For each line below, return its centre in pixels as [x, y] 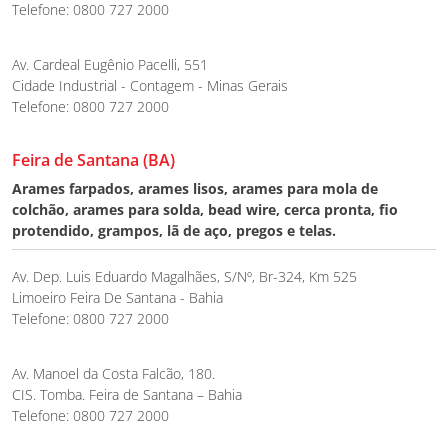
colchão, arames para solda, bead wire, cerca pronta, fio [205, 209]
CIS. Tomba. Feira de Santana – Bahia [127, 394]
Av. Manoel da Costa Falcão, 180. [113, 373]
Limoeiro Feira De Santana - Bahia [117, 297]
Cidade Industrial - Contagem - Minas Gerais [150, 85]
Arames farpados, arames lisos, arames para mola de [195, 188]
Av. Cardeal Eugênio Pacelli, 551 [110, 64]
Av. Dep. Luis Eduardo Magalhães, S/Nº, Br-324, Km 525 [184, 276]
